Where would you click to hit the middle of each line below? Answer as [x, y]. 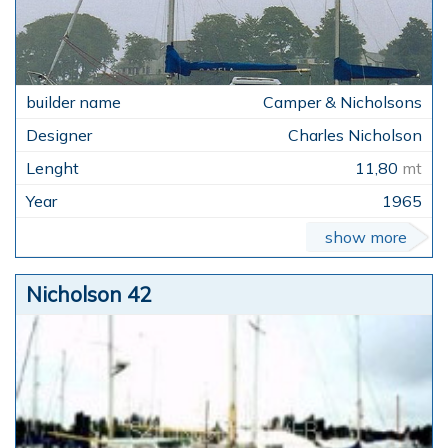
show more [366, 236]
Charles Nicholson [355, 134]
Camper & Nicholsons [342, 101]
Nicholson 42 [88, 293]
